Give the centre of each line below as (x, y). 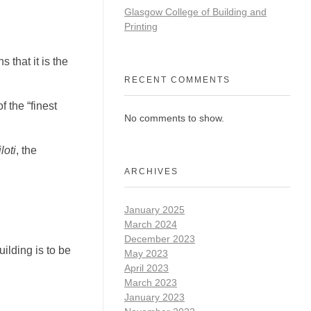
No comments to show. (174, 118)
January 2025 (154, 210)
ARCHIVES (151, 171)
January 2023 (154, 297)
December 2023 (160, 239)
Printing (141, 26)
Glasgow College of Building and (195, 11)
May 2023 (146, 254)
